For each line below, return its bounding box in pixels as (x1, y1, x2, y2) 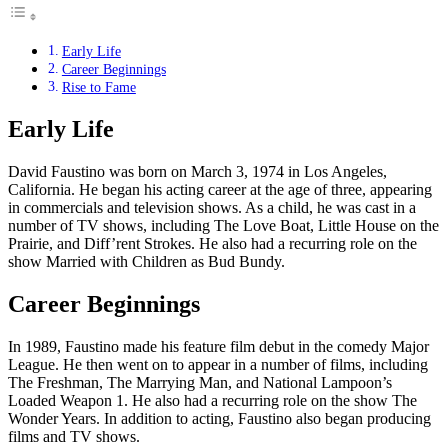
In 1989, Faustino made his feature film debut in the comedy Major (8, 337, 429, 355)
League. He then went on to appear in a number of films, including (8, 355, 428, 373)
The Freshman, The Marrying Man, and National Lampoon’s (8, 373, 392, 391)
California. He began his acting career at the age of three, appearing (8, 181, 432, 199)
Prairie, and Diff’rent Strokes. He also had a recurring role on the (8, 235, 417, 253)
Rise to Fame (61, 79, 136, 96)
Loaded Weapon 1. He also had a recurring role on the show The (8, 391, 417, 409)
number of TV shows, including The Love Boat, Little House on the (8, 217, 439, 235)
